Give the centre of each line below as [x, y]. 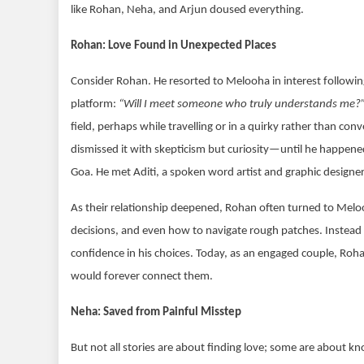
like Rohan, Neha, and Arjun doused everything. [187, 11]
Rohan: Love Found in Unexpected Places [173, 46]
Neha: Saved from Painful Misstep [156, 312]
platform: [95, 104]
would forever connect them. [142, 276]
